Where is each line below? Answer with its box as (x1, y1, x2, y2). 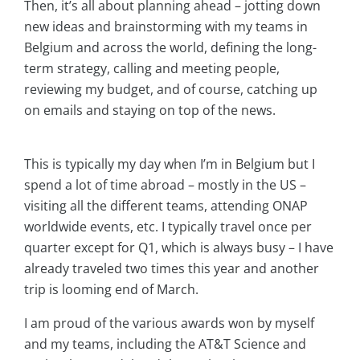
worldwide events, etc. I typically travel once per (24, 218, 312, 236)
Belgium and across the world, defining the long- (24, 39, 317, 57)
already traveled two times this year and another (24, 260, 319, 278)
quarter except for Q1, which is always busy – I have (24, 239, 333, 257)
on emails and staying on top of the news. (24, 101, 276, 120)
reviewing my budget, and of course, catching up (24, 80, 317, 99)
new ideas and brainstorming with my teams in (24, 18, 308, 36)
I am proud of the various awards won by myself (24, 314, 314, 333)
